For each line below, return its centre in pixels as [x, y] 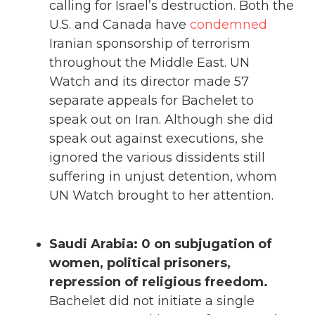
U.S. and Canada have [120, 25]
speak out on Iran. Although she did [161, 120]
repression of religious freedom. [159, 282]
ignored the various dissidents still [157, 158]
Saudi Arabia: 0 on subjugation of [161, 244]
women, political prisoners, [140, 263]
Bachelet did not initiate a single [152, 301]
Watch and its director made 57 [149, 82]
